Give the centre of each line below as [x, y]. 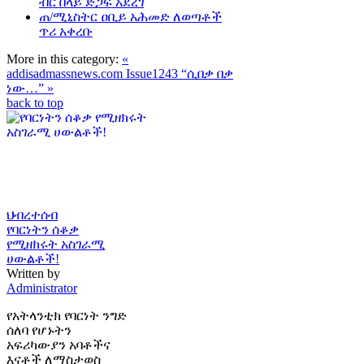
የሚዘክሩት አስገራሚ [56, 244]
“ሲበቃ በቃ [207, 73]
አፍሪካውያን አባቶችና [58, 344]
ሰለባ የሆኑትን [39, 330]
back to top [35, 102]
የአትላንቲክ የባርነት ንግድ [67, 315]
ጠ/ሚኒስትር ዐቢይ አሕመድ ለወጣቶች [130, 16]
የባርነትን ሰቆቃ [43, 229]
